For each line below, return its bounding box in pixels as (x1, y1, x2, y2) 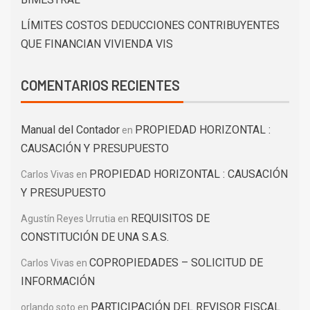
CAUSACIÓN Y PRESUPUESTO (21, 142, 169, 156)
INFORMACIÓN (21, 275, 95, 289)
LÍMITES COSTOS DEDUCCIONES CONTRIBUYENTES (21, 19, 280, 33)
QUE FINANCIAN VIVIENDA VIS (21, 37, 173, 51)
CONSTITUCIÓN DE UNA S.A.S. (21, 230, 169, 244)
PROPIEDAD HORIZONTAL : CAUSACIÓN (89, 167, 288, 181)
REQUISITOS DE (131, 212, 210, 226)
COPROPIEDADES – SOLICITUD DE (89, 256, 263, 270)
